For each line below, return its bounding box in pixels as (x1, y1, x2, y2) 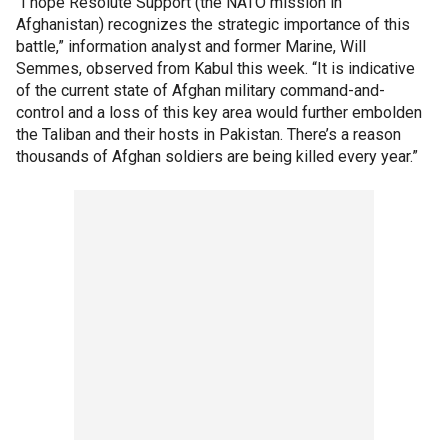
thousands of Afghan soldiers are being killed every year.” (16, 146, 418, 166)
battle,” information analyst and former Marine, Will (16, 36, 366, 56)
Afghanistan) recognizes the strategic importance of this (16, 14, 410, 34)
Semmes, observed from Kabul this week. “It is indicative (16, 58, 415, 78)
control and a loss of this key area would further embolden (16, 102, 422, 122)
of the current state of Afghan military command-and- (16, 80, 385, 100)
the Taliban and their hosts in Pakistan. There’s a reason (16, 124, 401, 144)
